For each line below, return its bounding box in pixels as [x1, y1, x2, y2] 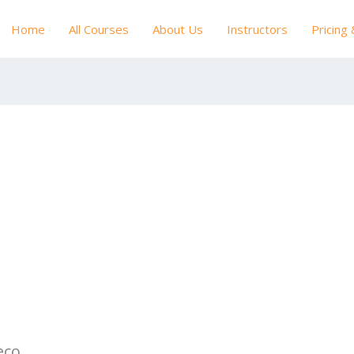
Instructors [227, 21, 288, 37]
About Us [153, 21, 203, 37]
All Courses [69, 21, 129, 37]
